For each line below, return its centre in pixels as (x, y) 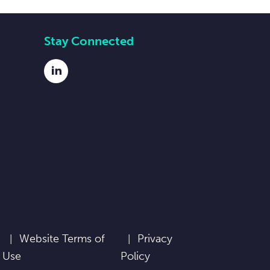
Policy (136, 256)
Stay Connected (89, 41)
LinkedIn (76, 79)
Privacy (155, 239)
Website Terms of (62, 239)
